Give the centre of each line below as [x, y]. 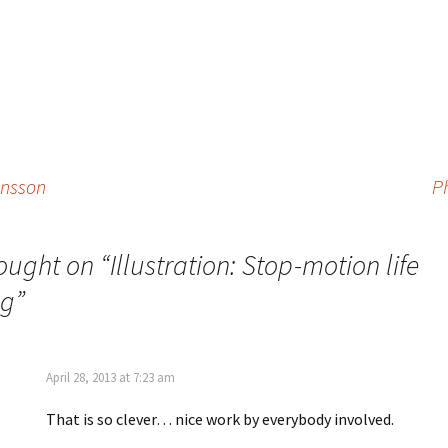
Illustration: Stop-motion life [264, 265]
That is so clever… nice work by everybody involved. [220, 419]
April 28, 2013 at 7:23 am [110, 377]
